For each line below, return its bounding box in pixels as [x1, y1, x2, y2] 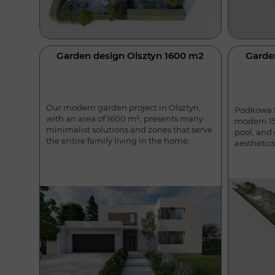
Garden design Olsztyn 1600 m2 [56, 49, 204, 61]
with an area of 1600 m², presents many [46, 113, 203, 123]
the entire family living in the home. [46, 135, 190, 145]
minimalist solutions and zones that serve [46, 124, 212, 134]
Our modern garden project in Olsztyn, [46, 102, 201, 112]
